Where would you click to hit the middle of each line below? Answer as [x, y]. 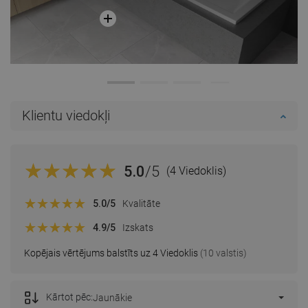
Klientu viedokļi [66, 116]
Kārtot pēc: [69, 297]
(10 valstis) [222, 253]
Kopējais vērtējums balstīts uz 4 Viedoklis [111, 253]
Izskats [138, 227]
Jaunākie [112, 298]
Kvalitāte [141, 203]
